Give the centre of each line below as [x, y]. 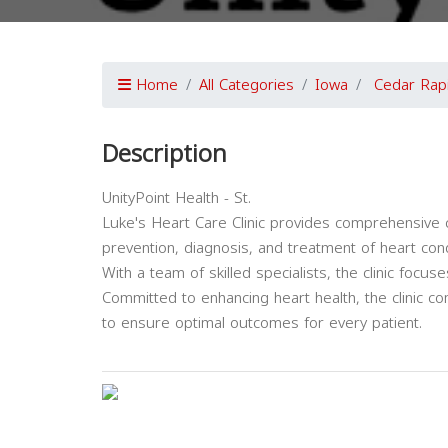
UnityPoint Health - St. [176, 198]
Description [164, 154]
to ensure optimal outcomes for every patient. [262, 323]
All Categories [246, 85]
